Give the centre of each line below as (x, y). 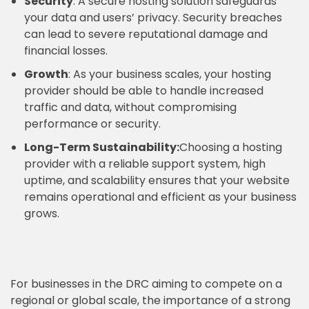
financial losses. (66, 51)
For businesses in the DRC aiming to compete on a (146, 284)
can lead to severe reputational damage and (146, 34)
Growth (46, 74)
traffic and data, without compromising (130, 107)
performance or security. (92, 124)
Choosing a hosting (231, 147)
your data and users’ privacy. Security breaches (153, 18)
